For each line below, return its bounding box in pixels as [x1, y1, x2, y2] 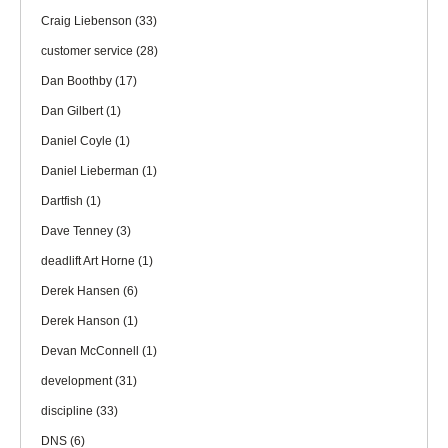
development [41, 373, 115, 388]
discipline [41, 403, 96, 418]
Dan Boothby [41, 73, 115, 88]
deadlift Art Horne [41, 253, 138, 268]
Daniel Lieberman [41, 163, 142, 178]
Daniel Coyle [41, 133, 115, 148]
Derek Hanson [41, 313, 123, 328]
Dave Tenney [41, 223, 116, 238]
